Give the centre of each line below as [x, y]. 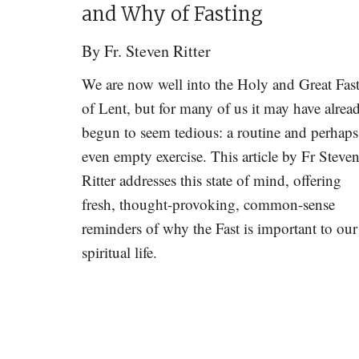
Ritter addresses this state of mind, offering [212, 180]
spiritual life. [119, 252]
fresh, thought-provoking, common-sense [208, 204]
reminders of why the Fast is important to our [220, 228]
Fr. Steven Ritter [157, 51]
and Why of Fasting [172, 14]
